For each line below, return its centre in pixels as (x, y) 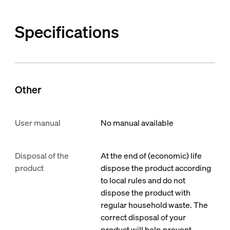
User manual (37, 122)
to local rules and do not (143, 180)
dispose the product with (146, 192)
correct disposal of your (143, 217)
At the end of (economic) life (151, 155)
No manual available (137, 122)
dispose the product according (156, 168)
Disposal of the (42, 155)
